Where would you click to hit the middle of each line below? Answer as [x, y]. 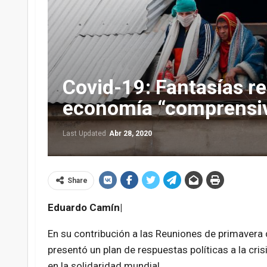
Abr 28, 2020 [130, 134]
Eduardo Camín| [85, 208]
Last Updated [85, 134]
